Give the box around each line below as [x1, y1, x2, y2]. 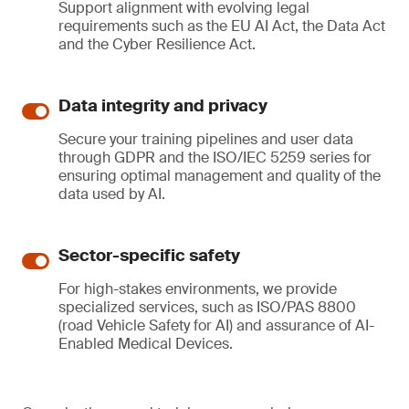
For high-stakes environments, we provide [58, 279, 337, 299]
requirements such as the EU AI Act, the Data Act [58, 16, 385, 36]
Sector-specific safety [58, 245, 240, 267]
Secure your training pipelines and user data [58, 130, 353, 149]
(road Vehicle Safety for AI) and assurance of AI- [58, 316, 374, 335]
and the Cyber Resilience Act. [58, 35, 256, 54]
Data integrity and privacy [58, 95, 267, 117]
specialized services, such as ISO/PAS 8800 [58, 298, 356, 317]
